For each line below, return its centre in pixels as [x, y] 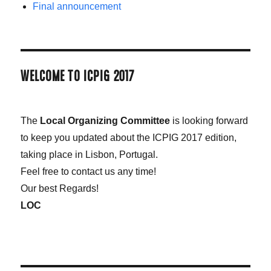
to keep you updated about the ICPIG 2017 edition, [129, 138]
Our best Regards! [60, 189]
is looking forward [209, 121]
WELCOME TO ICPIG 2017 [78, 78]
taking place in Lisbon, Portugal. [90, 155]
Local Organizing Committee [105, 121]
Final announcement [77, 7]
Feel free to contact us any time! [89, 172]
